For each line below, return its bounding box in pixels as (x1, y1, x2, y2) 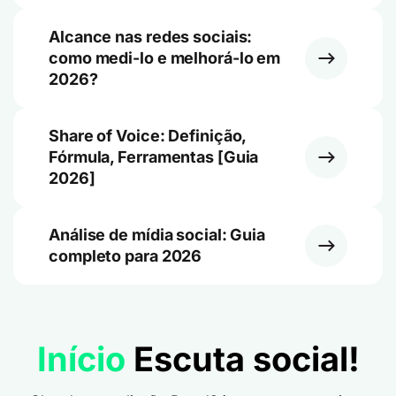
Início (36, 339, 126, 379)
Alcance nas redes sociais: (49, 27, 253, 46)
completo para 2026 (49, 247, 202, 265)
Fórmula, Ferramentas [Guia (49, 148, 259, 166)
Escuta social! (125, 339, 360, 379)
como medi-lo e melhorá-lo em (49, 49, 281, 67)
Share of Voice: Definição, (49, 126, 247, 145)
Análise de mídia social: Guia (49, 225, 266, 244)
